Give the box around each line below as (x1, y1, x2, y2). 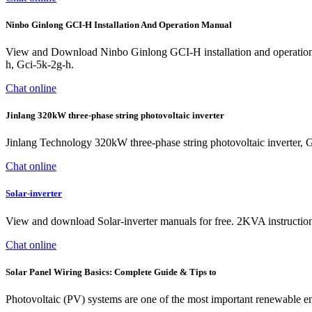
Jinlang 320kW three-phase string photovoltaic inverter (6, 110, 224, 121)
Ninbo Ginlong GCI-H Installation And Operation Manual (6, 19, 232, 30)
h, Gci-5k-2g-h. (6, 58, 74, 70)
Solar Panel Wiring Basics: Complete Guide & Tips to (6, 266, 217, 277)
